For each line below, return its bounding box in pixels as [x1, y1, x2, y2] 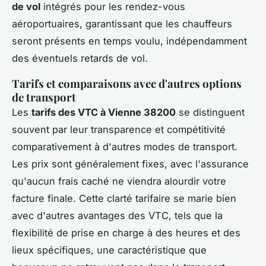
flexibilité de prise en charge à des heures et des [12, 227, 240, 239]
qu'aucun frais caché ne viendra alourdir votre [12, 175, 226, 188]
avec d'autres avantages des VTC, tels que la [12, 210, 223, 222]
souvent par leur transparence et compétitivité [12, 123, 226, 136]
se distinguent [176, 106, 245, 119]
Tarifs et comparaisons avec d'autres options [12, 76, 242, 91]
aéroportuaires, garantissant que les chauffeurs [12, 18, 232, 30]
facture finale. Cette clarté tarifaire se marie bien [12, 192, 236, 205]
